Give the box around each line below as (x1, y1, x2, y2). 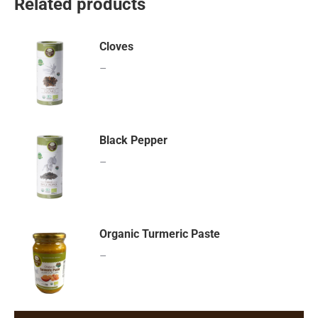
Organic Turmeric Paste (99, 227, 220, 241)
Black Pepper (99, 133, 168, 147)
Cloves (99, 40, 133, 53)
